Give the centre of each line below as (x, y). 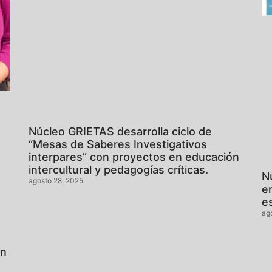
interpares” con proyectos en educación (134, 157)
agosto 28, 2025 (56, 180)
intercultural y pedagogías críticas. (119, 169)
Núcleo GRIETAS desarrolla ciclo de (121, 131)
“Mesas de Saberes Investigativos (118, 144)
